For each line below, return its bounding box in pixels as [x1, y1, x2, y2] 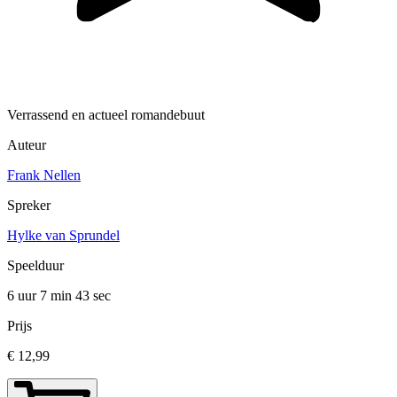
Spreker [7, 198, 51, 214]
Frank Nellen [7, 167, 81, 183]
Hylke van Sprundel [7, 228, 120, 244]
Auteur [7, 137, 46, 153]
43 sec [75, 288, 111, 304]
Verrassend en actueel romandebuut [7, 107, 205, 123]
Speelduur [7, 258, 64, 274]
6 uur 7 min [7, 288, 75, 304]
